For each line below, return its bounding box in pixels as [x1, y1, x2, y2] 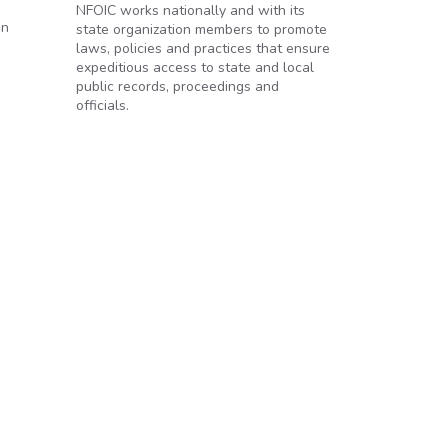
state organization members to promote [76, 20, 327, 39]
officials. [76, 96, 129, 115]
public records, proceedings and [76, 77, 279, 96]
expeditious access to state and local [76, 58, 314, 77]
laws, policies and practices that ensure [76, 39, 330, 58]
